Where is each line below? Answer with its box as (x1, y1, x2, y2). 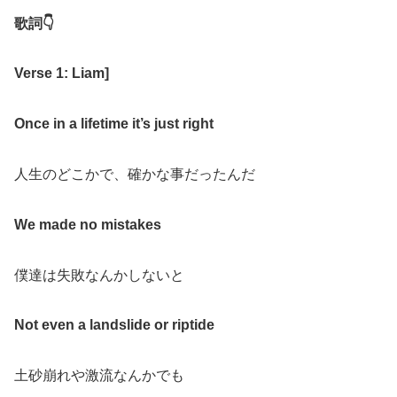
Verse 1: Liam (14, 66, 105, 82)
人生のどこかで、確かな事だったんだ (14, 167, 255, 183)
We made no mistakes (14, 216, 161, 232)
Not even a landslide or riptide (14, 317, 214, 333)
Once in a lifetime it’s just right (14, 116, 214, 132)
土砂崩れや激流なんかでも (14, 368, 184, 384)
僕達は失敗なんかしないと (14, 267, 184, 283)
